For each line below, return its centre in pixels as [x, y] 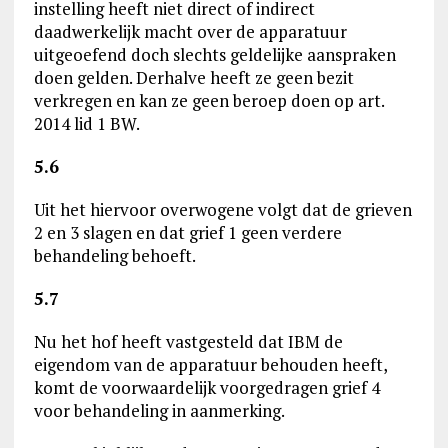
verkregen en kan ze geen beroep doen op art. [208, 100]
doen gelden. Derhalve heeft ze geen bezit [193, 77]
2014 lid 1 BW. [86, 123]
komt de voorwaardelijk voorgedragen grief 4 [206, 387]
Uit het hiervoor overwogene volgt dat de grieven [222, 209]
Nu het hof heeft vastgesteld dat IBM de [188, 341]
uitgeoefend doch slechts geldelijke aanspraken [214, 54]
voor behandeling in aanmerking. [159, 410]
